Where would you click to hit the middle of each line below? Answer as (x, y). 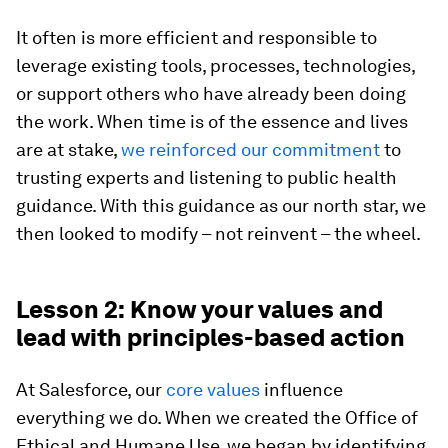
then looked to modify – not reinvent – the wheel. (218, 233)
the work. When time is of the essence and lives (212, 121)
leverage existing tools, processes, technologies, (215, 65)
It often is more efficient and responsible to (196, 37)
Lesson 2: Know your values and (199, 309)
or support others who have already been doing (211, 93)
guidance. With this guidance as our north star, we (221, 205)
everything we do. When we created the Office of (217, 417)
